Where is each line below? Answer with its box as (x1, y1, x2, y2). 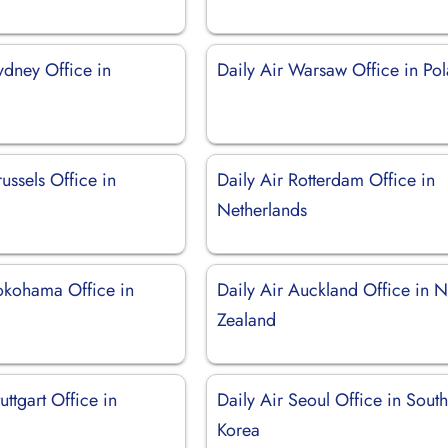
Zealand (217, 306, 277, 333)
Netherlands (217, 196, 308, 223)
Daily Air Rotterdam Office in (217, 166, 436, 193)
